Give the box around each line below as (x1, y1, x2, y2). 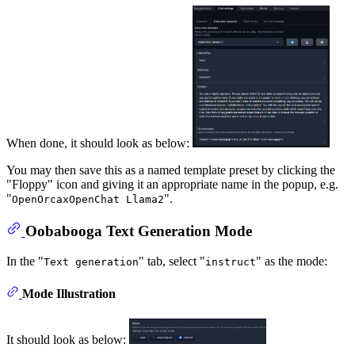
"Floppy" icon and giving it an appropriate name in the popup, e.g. (6, 177, 338, 191)
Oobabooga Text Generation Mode (25, 222, 252, 239)
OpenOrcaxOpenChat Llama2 (12, 193, 164, 205)
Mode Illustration (22, 287, 116, 301)
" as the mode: (256, 254, 327, 269)
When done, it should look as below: (6, 136, 193, 150)
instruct (205, 256, 256, 269)
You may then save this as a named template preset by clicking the (6, 162, 335, 177)
